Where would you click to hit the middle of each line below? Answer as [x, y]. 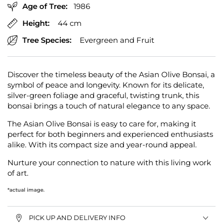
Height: [36, 23]
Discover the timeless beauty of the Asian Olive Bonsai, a [111, 75]
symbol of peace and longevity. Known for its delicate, [106, 85]
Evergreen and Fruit [113, 40]
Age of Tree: [46, 6]
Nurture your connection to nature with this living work [109, 163]
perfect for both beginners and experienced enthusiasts [110, 134]
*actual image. [26, 190]
